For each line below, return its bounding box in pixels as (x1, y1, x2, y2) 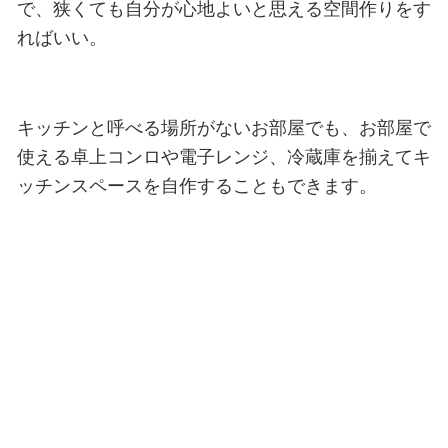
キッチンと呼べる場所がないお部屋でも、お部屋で (16, 116, 431, 138)
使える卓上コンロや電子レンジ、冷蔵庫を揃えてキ (16, 145, 431, 167)
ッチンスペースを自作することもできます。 (16, 174, 377, 196)
